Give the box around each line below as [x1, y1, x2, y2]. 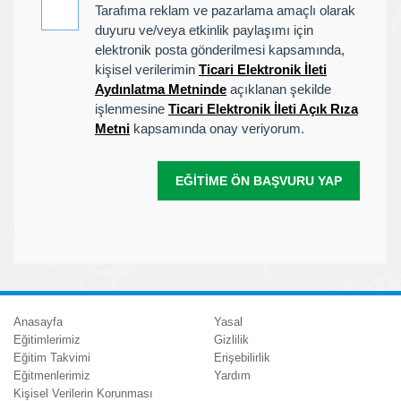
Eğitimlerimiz [13, 333, 81, 346]
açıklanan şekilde [226, 81, 331, 97]
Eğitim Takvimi [13, 351, 90, 364]
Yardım [214, 369, 251, 382]
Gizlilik [214, 333, 249, 346]
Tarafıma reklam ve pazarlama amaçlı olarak [95, 3, 355, 18]
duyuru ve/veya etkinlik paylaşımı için [95, 22, 313, 38]
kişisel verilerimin [95, 62, 199, 77]
